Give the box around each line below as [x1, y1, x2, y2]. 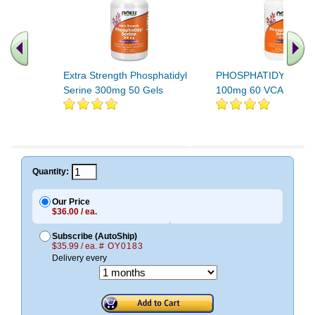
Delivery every [52, 252, 107, 263]
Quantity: [32, 167, 69, 177]
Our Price [52, 196, 90, 207]
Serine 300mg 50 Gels [63, 84, 163, 96]
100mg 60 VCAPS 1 [216, 84, 304, 96]
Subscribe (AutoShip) [52, 231, 137, 241]
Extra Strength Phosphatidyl [63, 69, 187, 81]
